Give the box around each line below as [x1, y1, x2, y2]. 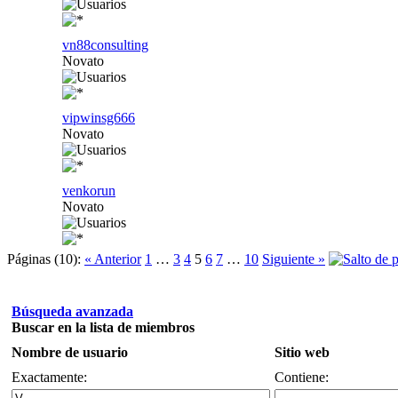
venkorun [62, 182, 115, 198]
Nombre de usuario [12, 344, 128, 360]
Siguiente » [262, 251, 325, 267]
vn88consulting [62, 36, 148, 52]
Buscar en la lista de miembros [12, 319, 195, 335]
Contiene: [275, 369, 329, 385]
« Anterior [84, 251, 141, 267]
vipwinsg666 [62, 109, 135, 125]
